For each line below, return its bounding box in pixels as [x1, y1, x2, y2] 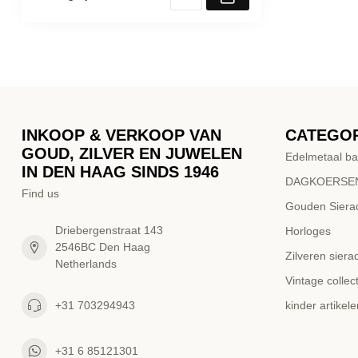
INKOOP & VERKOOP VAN [22, 126, 221, 145]
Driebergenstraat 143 [55, 224, 163, 237]
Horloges [285, 225, 331, 238]
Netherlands [55, 257, 117, 271]
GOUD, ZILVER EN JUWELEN [22, 145, 242, 163]
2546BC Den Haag [55, 241, 150, 254]
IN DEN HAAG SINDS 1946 [22, 163, 219, 181]
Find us [22, 187, 59, 201]
